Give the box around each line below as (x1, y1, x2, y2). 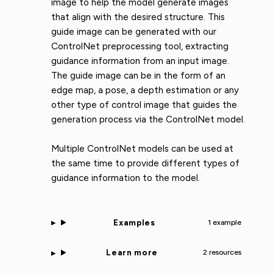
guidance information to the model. (51, 172, 200, 184)
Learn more (106, 247, 158, 258)
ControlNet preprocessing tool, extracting (51, 40, 229, 52)
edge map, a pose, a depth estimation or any (51, 84, 239, 96)
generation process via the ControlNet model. (51, 113, 245, 125)
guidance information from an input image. (51, 55, 229, 66)
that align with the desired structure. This (51, 11, 225, 23)
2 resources (202, 248, 241, 257)
